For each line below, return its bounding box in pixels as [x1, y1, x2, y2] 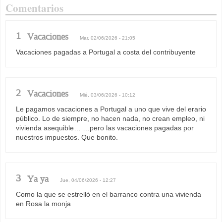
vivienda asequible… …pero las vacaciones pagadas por [16, 123, 194, 132]
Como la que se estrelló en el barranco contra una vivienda [16, 190, 201, 198]
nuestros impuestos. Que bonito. [16, 133, 118, 141]
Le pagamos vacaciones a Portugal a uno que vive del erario [16, 105, 206, 113]
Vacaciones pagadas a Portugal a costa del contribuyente [16, 48, 196, 56]
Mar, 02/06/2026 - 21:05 [80, 35, 135, 41]
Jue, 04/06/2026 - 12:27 [60, 177, 116, 183]
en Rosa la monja [16, 199, 71, 208]
